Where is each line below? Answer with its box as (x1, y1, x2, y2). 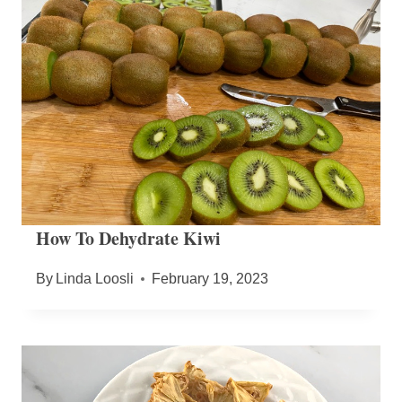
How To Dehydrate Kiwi (36, 224, 221, 251)
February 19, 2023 (152, 270, 269, 286)
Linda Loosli (56, 270, 135, 286)
